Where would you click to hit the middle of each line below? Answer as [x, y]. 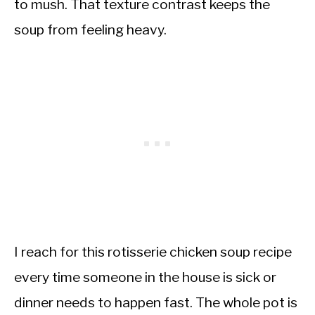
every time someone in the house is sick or [145, 277]
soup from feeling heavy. [90, 30]
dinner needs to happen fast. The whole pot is [156, 303]
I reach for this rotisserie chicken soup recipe [153, 252]
